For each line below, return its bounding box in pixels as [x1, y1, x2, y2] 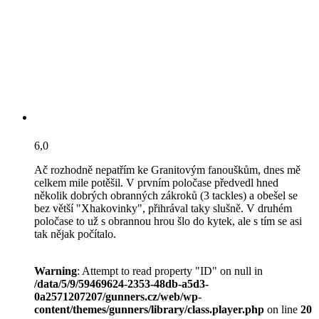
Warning [34, 264, 77, 277]
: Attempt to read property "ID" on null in [77, 264, 263, 277]
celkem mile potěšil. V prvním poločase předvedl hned [34, 176, 278, 189]
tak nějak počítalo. [34, 227, 116, 240]
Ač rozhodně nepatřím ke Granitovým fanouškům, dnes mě [34, 163, 300, 176]
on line [264, 303, 300, 315]
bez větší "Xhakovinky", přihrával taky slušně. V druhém [34, 202, 292, 214]
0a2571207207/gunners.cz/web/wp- [34, 290, 202, 303]
